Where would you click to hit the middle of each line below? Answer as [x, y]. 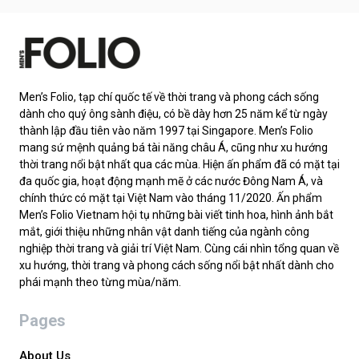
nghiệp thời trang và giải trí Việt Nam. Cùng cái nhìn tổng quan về [179, 248]
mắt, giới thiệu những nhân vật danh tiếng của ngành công [164, 231]
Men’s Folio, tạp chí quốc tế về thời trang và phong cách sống [169, 97]
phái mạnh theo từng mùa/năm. [100, 282]
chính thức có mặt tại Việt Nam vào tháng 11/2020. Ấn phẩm [171, 198]
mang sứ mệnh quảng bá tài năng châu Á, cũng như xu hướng [173, 147]
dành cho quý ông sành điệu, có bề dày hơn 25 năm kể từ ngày [173, 113]
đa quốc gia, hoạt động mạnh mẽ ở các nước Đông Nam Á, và [171, 181]
